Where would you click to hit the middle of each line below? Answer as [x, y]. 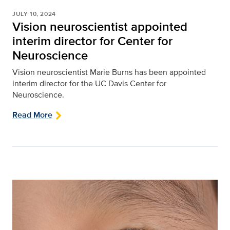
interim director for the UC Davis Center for [89, 84]
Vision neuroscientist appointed [100, 27]
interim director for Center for [92, 41]
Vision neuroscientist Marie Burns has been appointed [109, 72]
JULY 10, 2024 [34, 14]
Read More [32, 115]
